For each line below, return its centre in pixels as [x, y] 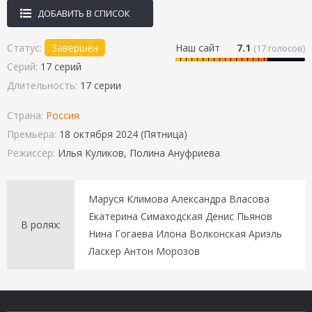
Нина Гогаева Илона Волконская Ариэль [185, 233]
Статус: [26, 47]
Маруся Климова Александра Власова [179, 198]
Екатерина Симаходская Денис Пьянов [180, 216]
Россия [63, 115]
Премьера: [33, 134]
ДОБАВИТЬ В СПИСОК [84, 13]
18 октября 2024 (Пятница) [123, 134]
